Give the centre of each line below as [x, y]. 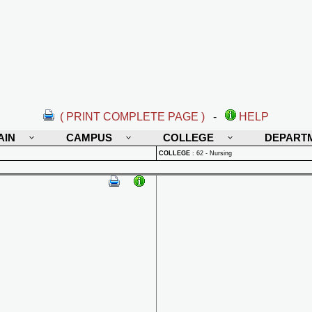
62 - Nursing [214, 153]
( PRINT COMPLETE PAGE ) [132, 117]
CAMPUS [89, 138]
